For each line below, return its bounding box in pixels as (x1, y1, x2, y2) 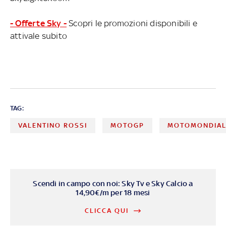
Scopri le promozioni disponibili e (67, 18, 197, 29)
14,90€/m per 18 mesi (76, 188, 150, 197)
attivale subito (10, 31, 67, 41)
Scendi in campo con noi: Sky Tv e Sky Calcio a (33, 179, 193, 188)
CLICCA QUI (85, 207, 129, 215)
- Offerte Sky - (10, 18, 67, 29)
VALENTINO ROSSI (18, 122, 87, 130)
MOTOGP (110, 122, 145, 130)
